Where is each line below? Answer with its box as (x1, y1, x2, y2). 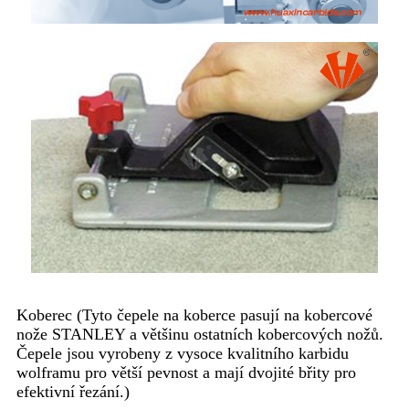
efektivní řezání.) (16, 383, 130, 402)
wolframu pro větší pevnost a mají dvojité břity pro (16, 363, 356, 383)
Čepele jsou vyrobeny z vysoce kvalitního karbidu (16, 344, 349, 363)
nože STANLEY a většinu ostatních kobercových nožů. (16, 325, 383, 344)
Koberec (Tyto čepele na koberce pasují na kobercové (16, 306, 372, 325)
